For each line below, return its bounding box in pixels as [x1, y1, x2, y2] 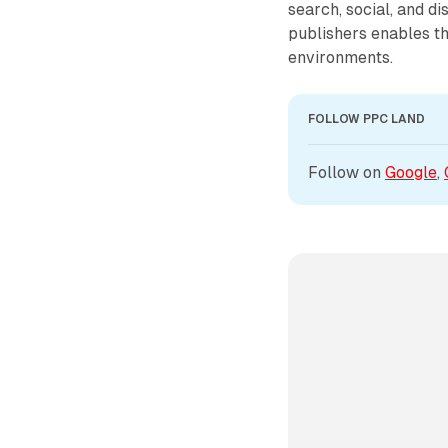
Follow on [308, 162, 386, 182]
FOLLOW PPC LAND [308, 111, 426, 126]
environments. [288, 47, 394, 67]
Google [385, 162, 438, 182]
